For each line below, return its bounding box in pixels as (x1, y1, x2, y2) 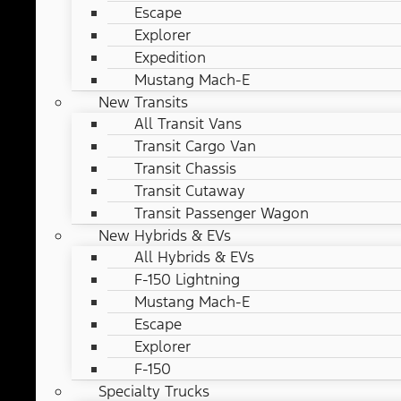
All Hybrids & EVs (134, 247, 254, 268)
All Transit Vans (134, 114, 242, 134)
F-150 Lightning (134, 269, 240, 290)
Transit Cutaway (134, 181, 245, 201)
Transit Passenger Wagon (134, 203, 309, 224)
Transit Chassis (134, 158, 236, 179)
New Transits (98, 92, 188, 113)
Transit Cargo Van (134, 136, 256, 157)
